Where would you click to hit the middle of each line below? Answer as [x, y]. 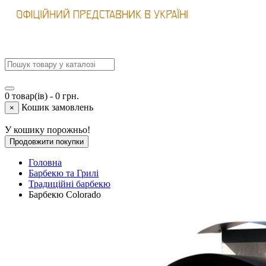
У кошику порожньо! [47, 129]
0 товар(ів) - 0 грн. [42, 96]
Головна [45, 162]
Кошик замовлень [57, 107]
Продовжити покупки [47, 141]
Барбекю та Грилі [64, 173]
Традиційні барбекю [69, 183]
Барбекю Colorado [65, 194]
